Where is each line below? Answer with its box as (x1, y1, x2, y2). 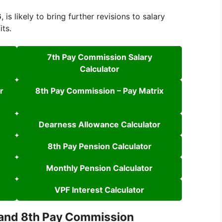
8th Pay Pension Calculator (47, 141, 152, 152)
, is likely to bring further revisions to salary (1, 11, 165, 22)
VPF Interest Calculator (55, 185, 144, 195)
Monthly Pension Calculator (46, 163, 153, 173)
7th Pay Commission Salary (47, 52, 152, 62)
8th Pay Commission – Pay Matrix (35, 86, 164, 96)
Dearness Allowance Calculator (38, 119, 161, 130)
